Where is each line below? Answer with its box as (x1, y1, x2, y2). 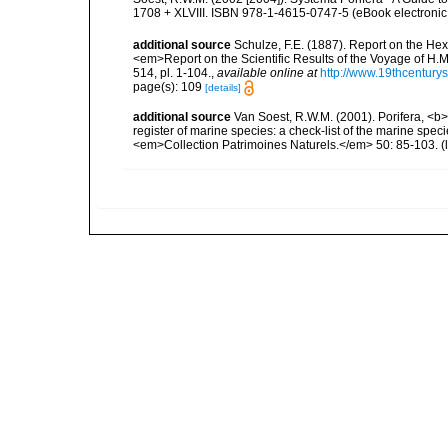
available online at (217, 65, 317, 80)
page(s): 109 (133, 79, 205, 94)
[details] (205, 81, 241, 93)
